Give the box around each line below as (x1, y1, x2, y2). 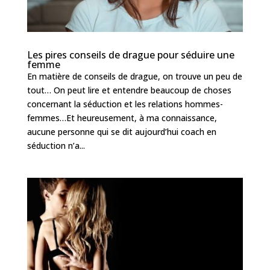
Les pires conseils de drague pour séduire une (27, 48, 234, 61)
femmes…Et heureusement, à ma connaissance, (27, 111, 217, 124)
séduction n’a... (27, 139, 85, 151)
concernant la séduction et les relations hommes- (27, 98, 223, 110)
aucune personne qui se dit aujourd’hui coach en (27, 125, 216, 137)
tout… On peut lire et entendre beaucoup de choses (27, 84, 231, 96)
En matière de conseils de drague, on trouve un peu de (27, 70, 242, 82)
